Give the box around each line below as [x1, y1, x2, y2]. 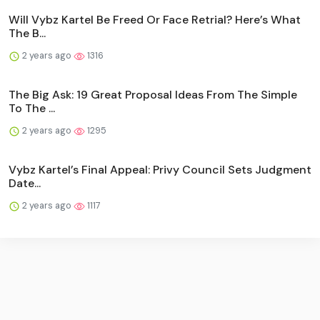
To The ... [9, 101, 55, 116]
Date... [9, 176, 41, 191]
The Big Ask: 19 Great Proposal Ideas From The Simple [9, 87, 297, 103]
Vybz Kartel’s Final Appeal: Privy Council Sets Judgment [9, 162, 311, 178]
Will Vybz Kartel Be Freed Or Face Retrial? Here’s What [9, 12, 301, 28]
